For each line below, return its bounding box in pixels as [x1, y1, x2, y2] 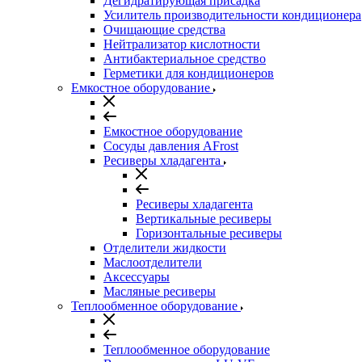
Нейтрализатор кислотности [103, 37, 260, 51]
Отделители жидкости [103, 241, 226, 255]
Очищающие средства [103, 23, 225, 36]
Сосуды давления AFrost [103, 139, 238, 153]
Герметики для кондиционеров [103, 66, 274, 80]
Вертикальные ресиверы [136, 212, 271, 225]
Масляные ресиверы [103, 284, 216, 298]
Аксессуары [103, 270, 170, 284]
